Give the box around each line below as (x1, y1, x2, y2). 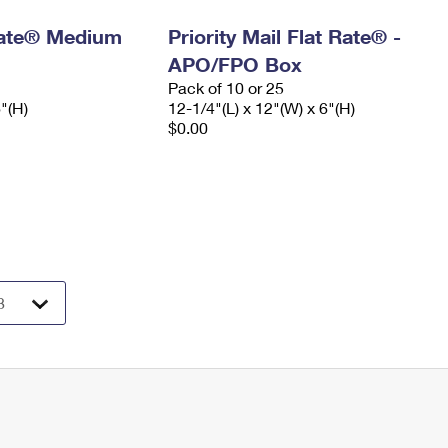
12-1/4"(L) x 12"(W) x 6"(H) (167, 98, 355, 117)
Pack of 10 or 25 (167, 78, 284, 97)
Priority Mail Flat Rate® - (167, 24, 401, 48)
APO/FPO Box (167, 52, 302, 76)
